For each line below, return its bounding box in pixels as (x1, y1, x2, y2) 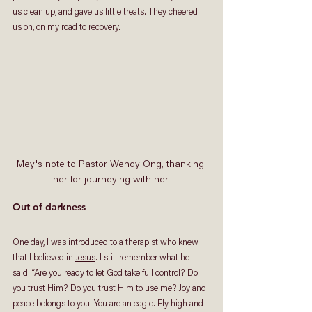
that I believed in (13, 253, 75, 263)
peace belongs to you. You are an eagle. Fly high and (13, 299, 205, 309)
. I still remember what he (95, 253, 192, 263)
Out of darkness (13, 201, 86, 214)
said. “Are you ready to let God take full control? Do (13, 269, 200, 279)
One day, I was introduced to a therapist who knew (13, 238, 201, 248)
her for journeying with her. (53, 175, 170, 186)
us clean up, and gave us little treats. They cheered (13, 7, 200, 17)
